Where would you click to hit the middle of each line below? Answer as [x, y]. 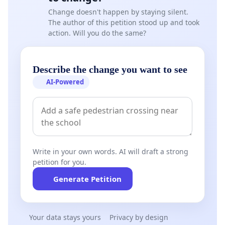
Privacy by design [139, 217]
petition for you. [60, 162]
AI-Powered [65, 82]
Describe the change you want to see [110, 70]
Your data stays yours [65, 217]
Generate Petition [87, 179]
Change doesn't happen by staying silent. [118, 12]
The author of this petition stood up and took [124, 23]
